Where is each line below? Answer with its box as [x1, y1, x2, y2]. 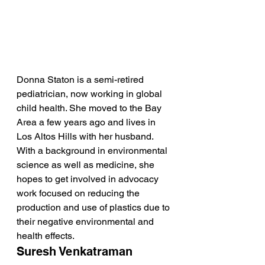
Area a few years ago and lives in [17, 117, 158, 128]
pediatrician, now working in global [17, 88, 164, 100]
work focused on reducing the [17, 188, 142, 199]
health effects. [17, 230, 75, 242]
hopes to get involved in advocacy [17, 173, 161, 185]
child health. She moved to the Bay [17, 102, 164, 114]
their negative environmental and [17, 216, 156, 228]
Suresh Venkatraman [17, 244, 132, 259]
